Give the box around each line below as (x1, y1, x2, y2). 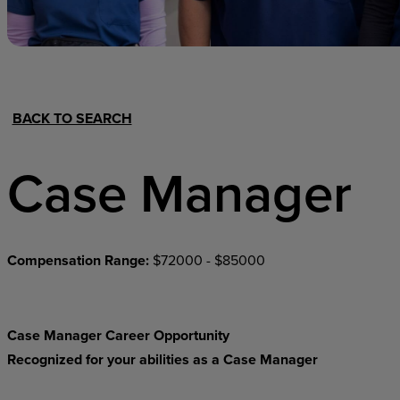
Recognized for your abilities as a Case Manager (6, 349, 318, 370)
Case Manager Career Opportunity (6, 325, 229, 346)
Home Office (247, 41, 349, 67)
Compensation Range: (6, 250, 153, 271)
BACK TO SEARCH (12, 108, 132, 129)
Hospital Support (67, 41, 204, 67)
